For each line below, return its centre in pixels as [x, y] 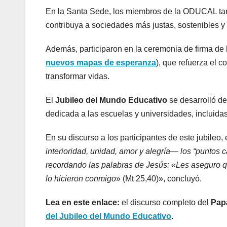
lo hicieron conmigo [81, 178]
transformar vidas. [78, 76]
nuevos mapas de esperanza [101, 62]
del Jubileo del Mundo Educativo [108, 216]
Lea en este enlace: [83, 202]
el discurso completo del [165, 202]
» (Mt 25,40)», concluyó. [159, 178]
